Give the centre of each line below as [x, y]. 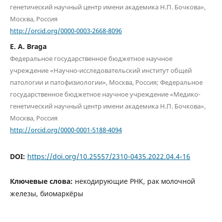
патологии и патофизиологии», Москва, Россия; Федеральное [106, 82]
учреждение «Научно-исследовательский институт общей [101, 70]
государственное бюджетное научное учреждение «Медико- [105, 94]
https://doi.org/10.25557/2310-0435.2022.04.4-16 [109, 157]
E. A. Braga [28, 46]
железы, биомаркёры [46, 194]
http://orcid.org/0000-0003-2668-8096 [66, 30]
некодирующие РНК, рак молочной [135, 181]
